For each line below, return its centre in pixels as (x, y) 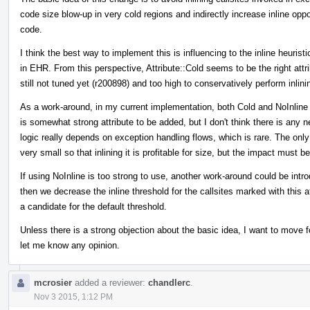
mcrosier (53, 282)
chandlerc (169, 282)
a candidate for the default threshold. (93, 206)
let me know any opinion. (70, 245)
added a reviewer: (110, 282)
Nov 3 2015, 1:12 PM (73, 297)
